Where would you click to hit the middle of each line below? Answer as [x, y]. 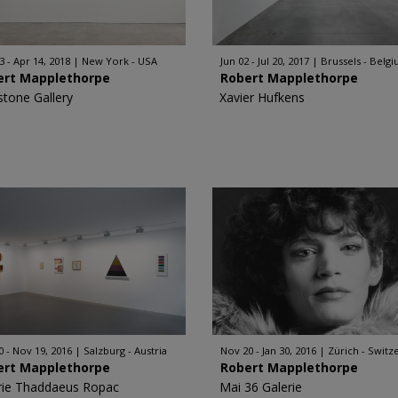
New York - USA [120, 61]
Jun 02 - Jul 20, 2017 [265, 61]
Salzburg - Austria [126, 350]
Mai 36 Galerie [261, 387]
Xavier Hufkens [262, 97]
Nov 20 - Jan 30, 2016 [268, 350]
